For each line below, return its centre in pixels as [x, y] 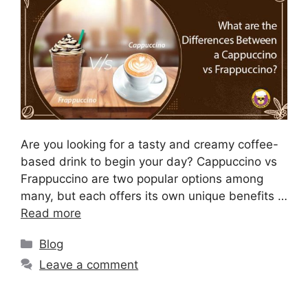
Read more [51, 213]
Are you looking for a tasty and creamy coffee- [150, 145]
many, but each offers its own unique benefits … [154, 196]
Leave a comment [89, 265]
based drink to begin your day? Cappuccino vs [149, 162]
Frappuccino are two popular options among [142, 179]
